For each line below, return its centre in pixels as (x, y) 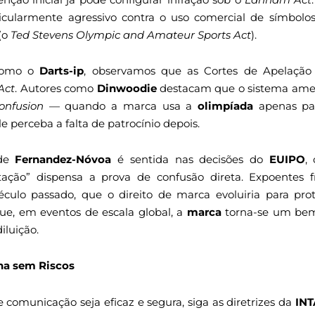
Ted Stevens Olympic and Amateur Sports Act (131, 34)
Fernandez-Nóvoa (63, 160)
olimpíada (225, 105)
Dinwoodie (127, 88)
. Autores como (56, 88)
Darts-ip (62, 70)
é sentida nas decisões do (190, 160)
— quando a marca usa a (120, 105)
